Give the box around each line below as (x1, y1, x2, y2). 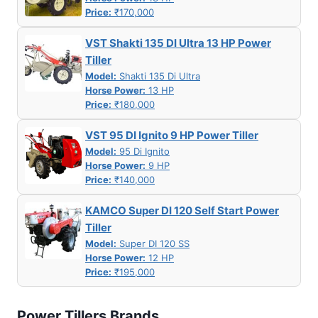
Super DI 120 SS (116, 238, 190, 250)
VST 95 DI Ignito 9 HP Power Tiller (85, 128, 258, 143)
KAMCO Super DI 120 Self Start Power (85, 204, 279, 218)
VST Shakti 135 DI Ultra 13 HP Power (85, 36, 271, 50)
